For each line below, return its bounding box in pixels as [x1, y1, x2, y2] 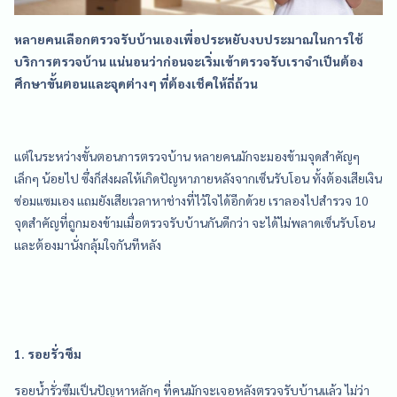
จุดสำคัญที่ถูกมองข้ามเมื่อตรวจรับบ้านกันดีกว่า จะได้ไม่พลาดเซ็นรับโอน [14, 214, 375, 230]
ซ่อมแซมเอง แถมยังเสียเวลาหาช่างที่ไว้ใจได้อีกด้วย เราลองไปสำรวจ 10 [14, 191, 369, 208]
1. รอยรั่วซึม [14, 345, 82, 362]
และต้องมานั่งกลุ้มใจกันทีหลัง [14, 236, 161, 253]
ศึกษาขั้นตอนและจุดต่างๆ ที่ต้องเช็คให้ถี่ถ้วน [14, 74, 258, 91]
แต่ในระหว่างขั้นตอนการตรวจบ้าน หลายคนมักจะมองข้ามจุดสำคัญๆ [14, 147, 360, 164]
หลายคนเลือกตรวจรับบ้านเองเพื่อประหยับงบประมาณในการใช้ [14, 30, 363, 47]
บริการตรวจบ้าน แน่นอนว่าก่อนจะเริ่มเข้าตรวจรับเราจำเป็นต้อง [14, 52, 363, 69]
